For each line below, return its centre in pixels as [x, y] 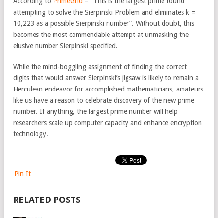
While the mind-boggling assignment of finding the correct [100, 67]
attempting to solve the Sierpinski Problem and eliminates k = [104, 12]
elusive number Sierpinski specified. [65, 46]
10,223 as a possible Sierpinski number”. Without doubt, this [104, 23]
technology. [31, 134]
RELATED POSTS [47, 200]
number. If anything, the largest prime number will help [95, 111]
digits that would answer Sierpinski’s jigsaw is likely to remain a [106, 78]
